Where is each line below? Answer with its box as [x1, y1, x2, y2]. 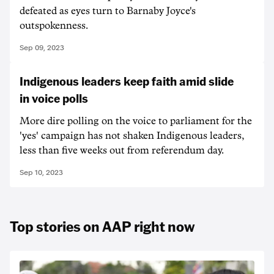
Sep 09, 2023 [20, 43, 64, 52]
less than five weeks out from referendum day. [20, 146, 224, 155]
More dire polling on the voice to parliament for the [20, 116, 252, 126]
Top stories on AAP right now [10, 217, 194, 235]
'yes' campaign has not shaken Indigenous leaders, [20, 131, 244, 141]
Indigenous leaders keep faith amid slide [20, 73, 234, 89]
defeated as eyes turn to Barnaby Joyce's [20, 6, 196, 16]
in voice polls [20, 90, 88, 106]
